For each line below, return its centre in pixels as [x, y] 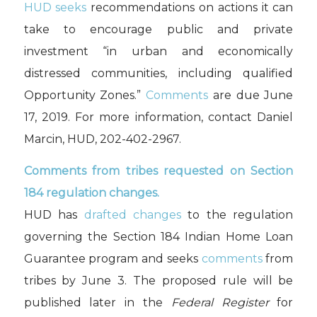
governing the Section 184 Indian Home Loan [158, 236]
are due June [251, 96]
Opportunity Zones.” [85, 96]
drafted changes [132, 214]
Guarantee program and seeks [113, 258]
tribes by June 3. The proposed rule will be [158, 280]
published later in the [97, 302]
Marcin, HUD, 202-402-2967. [102, 139]
